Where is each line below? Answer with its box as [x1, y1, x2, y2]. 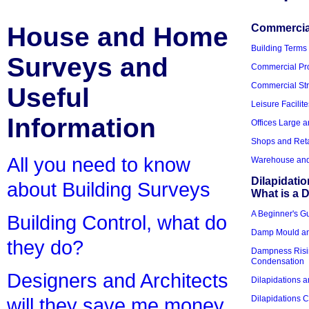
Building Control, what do [7, 211, 227, 235]
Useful [7, 83, 90, 112]
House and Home [7, 22, 228, 52]
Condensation [251, 256, 304, 266]
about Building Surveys [7, 178, 210, 201]
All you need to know [7, 153, 190, 177]
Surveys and [7, 52, 168, 82]
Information [7, 113, 156, 143]
